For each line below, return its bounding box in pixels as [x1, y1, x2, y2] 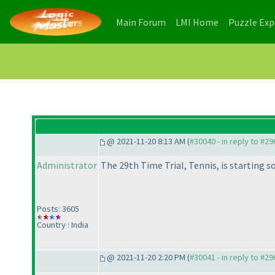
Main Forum [116, 15, 166, 28]
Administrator [37, 159, 97, 172]
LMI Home [176, 15, 219, 28]
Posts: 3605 [37, 203, 79, 215]
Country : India [37, 219, 88, 231]
